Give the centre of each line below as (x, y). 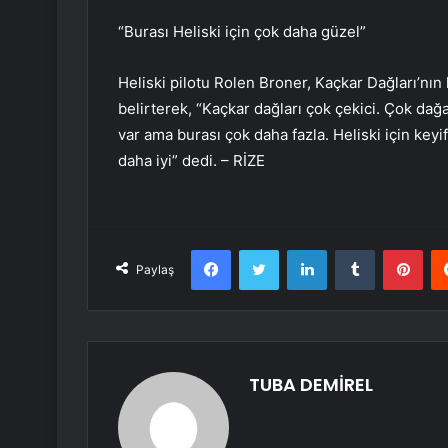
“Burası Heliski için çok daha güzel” (242, 32)
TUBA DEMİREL (311, 385)
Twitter (300, 249)
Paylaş (155, 270)
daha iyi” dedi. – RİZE (191, 161)
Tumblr (395, 249)
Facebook (260, 249)
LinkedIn (352, 249)
